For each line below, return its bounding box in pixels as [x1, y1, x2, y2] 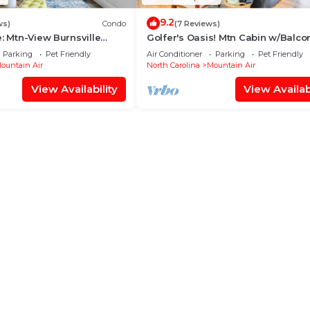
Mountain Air [207, 60, 255, 70]
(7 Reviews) [174, 18, 220, 28]
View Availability [30, 82, 118, 95]
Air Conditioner [147, 49, 202, 59]
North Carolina [147, 60, 200, 70]
